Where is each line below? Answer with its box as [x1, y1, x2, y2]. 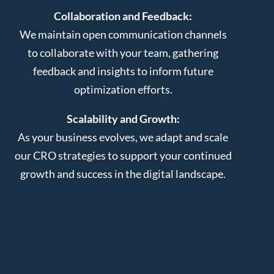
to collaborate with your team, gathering [28, 45, 219, 59]
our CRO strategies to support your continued [14, 148, 232, 162]
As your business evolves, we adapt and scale [18, 130, 229, 144]
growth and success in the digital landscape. [20, 166, 226, 180]
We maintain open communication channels [19, 27, 227, 41]
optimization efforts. [73, 82, 172, 96]
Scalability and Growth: [66, 111, 180, 125]
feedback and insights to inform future [32, 64, 213, 78]
